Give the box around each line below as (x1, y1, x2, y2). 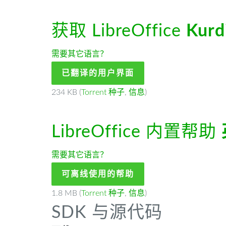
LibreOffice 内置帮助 (51, 124, 221, 141)
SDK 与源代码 (51, 204, 162, 221)
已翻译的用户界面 (62, 69, 134, 77)
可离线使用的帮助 (62, 170, 134, 178)
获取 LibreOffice (51, 23, 186, 40)
